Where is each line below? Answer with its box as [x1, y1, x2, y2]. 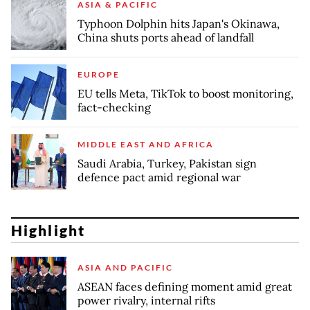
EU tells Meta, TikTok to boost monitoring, [77, 86, 293, 101]
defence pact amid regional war [77, 170, 241, 185]
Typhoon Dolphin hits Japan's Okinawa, [77, 17, 280, 31]
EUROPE [77, 69, 120, 80]
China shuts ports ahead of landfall [77, 30, 254, 45]
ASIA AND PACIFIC [77, 262, 173, 273]
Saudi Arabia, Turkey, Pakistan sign [77, 156, 257, 171]
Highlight [11, 221, 85, 239]
